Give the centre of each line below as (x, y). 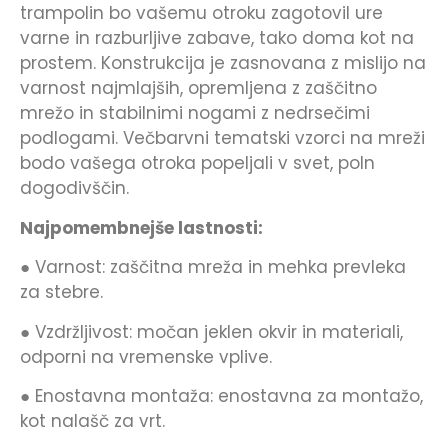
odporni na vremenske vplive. (146, 356)
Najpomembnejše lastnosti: (141, 227)
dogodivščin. (74, 188)
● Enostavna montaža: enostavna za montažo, (221, 395)
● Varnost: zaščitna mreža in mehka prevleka (213, 267)
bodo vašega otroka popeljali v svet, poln (197, 163)
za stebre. (61, 292)
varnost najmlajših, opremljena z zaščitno (198, 88)
